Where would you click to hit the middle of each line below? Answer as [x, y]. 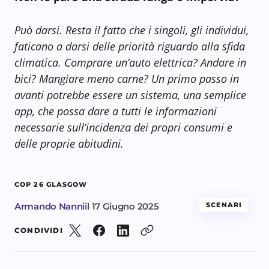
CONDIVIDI [39, 230]
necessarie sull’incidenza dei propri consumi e [123, 127]
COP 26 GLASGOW [51, 184]
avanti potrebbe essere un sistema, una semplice [130, 95]
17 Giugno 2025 [125, 206]
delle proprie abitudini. [69, 143]
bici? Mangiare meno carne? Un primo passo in [127, 78]
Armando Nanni [50, 206]
